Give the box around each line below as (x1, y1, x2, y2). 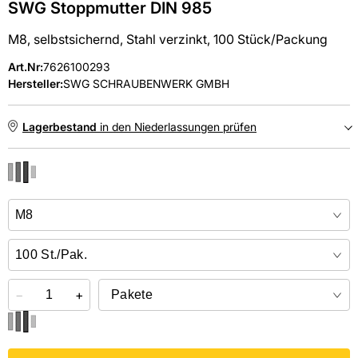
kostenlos (125, 206, 178, 220)
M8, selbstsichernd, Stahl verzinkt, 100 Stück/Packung (8, 30, 328, 47)
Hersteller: (8, 76, 63, 90)
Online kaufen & (47, 206, 125, 220)
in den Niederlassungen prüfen (97, 119, 257, 133)
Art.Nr (8, 59, 40, 74)
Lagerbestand (22, 119, 97, 133)
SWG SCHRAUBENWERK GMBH (63, 76, 229, 90)
